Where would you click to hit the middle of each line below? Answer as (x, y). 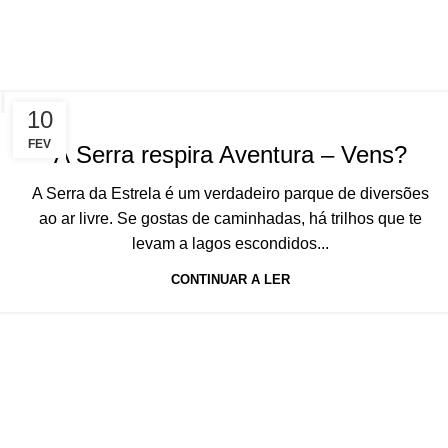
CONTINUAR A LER (231, 279)
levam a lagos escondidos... (231, 243)
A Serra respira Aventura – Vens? (231, 154)
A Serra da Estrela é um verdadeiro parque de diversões (231, 193)
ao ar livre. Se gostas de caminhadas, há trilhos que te (231, 218)
